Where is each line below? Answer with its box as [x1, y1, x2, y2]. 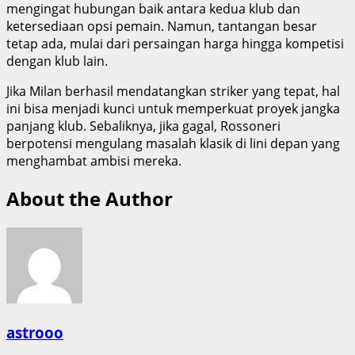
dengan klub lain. [6, 52, 108, 71]
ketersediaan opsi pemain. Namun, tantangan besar [6, 17, 317, 36]
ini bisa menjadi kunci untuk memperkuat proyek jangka [6, 100, 340, 118]
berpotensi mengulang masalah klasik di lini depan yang [6, 135, 340, 153]
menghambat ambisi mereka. [6, 152, 181, 170]
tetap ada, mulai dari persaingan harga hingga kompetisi [6, 35, 344, 53]
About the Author [6, 185, 173, 212]
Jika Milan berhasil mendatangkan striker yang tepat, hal [6, 82, 340, 101]
